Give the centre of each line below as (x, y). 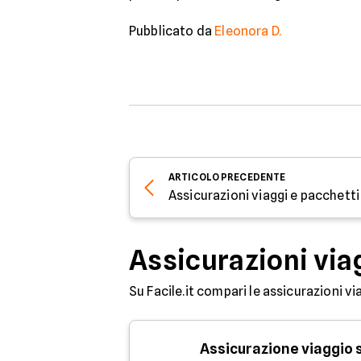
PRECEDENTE (253, 177)
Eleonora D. (248, 31)
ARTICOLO (194, 177)
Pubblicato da (172, 31)
